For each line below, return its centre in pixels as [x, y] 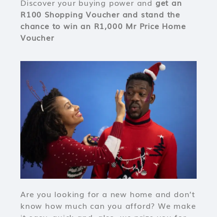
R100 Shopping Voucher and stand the [100, 14]
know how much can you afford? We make [108, 205]
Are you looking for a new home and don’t [108, 194]
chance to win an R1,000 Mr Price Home [103, 26]
